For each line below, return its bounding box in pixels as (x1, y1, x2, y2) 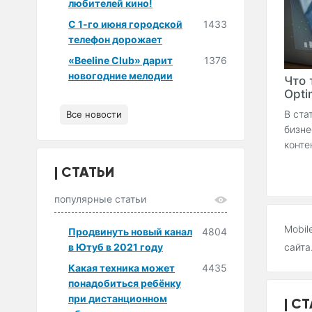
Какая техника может (68, 261, 175, 274)
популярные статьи (54, 192, 146, 205)
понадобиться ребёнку (68, 276, 181, 289)
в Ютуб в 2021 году (68, 240, 163, 253)
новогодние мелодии (68, 69, 173, 81)
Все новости (66, 108, 122, 120)
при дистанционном (68, 292, 167, 304)
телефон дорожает (68, 33, 162, 45)
